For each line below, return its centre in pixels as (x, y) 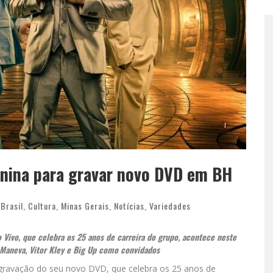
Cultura (42, 206)
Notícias (129, 206)
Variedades (170, 206)
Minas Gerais (85, 206)
